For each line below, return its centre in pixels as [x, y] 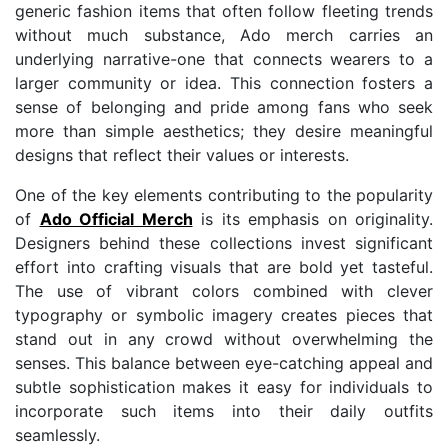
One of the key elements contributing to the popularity [224, 194]
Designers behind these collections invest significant [224, 242]
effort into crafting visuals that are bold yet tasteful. [224, 266]
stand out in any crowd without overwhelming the [224, 338]
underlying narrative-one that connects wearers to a [224, 58]
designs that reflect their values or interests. [182, 154]
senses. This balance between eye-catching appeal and [224, 362]
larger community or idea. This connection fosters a [224, 82]
